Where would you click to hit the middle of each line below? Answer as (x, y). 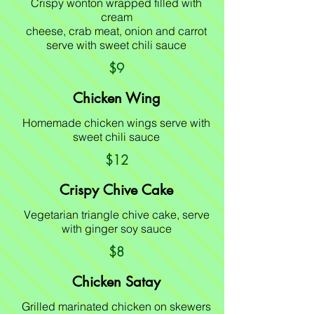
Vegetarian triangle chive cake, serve (116, 214)
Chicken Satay (116, 282)
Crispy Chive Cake (116, 190)
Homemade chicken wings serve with (116, 123)
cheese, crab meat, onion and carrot (116, 31)
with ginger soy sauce (116, 228)
